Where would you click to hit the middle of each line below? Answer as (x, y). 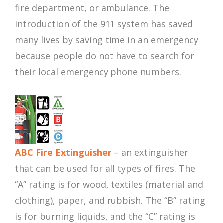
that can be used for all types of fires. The (105, 168)
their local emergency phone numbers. (98, 72)
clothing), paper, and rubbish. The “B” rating (110, 200)
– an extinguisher (150, 153)
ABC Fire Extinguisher (63, 153)
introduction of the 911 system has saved (104, 24)
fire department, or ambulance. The (92, 8)
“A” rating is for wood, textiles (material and (109, 184)
